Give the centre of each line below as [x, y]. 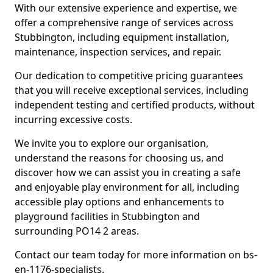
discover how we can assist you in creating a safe [128, 172]
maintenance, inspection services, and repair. [118, 52]
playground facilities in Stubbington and [107, 216]
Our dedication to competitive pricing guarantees [129, 76]
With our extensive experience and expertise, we [126, 8]
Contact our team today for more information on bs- [136, 255]
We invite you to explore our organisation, [112, 143]
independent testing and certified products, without [135, 105]
